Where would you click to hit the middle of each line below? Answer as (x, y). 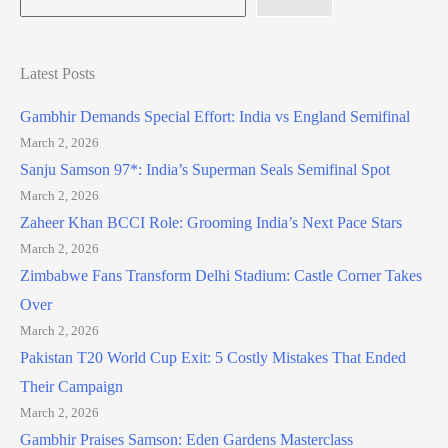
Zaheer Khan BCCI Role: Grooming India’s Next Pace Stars (211, 223)
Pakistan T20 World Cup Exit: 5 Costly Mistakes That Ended (213, 358)
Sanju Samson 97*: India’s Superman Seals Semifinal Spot (205, 170)
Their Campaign (71, 387)
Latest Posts (57, 74)
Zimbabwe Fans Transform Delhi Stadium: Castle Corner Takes (221, 276)
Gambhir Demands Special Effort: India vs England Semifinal (215, 117)
